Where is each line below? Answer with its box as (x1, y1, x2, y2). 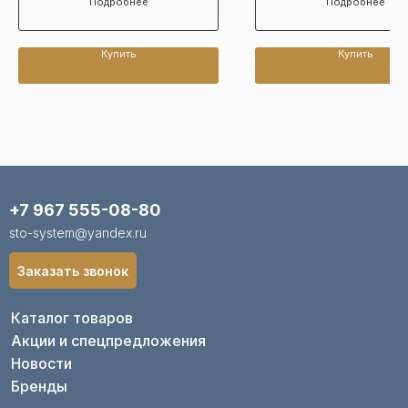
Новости (11, 354, 72, 372)
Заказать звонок (17, 262, 128, 279)
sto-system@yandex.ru (9, 225, 147, 240)
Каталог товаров (11, 309, 133, 327)
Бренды (11, 377, 67, 395)
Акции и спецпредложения (11, 331, 206, 350)
